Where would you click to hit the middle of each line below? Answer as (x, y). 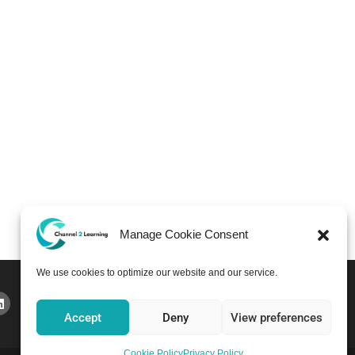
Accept (82, 317)
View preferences (276, 317)
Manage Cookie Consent (183, 234)
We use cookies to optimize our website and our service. (157, 273)
